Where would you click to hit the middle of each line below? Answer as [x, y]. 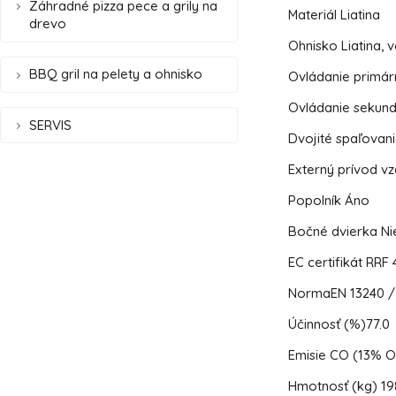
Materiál [314, 15]
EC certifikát [327, 263]
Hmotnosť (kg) [334, 385]
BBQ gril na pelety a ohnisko [116, 74]
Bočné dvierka [334, 232]
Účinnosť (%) [327, 324]
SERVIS [50, 125]
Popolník [316, 201]
